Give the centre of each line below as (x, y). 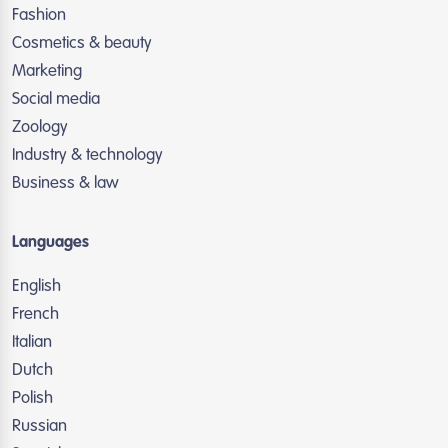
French (35, 314)
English (36, 286)
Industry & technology (87, 155)
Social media (56, 99)
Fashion (39, 15)
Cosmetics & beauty (82, 43)
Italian (32, 342)
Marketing (47, 71)
